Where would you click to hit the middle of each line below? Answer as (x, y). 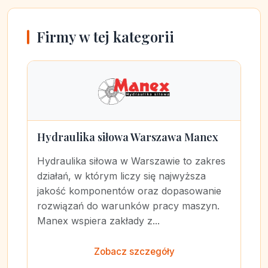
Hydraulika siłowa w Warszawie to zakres (131, 161)
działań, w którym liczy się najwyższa (121, 176)
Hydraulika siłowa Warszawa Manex (128, 137)
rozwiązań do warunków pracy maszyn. (128, 206)
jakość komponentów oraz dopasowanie (129, 191)
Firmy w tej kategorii (105, 36)
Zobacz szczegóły (134, 252)
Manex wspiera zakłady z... (98, 221)
